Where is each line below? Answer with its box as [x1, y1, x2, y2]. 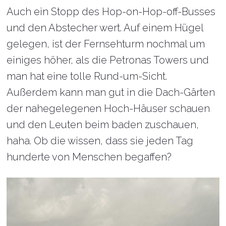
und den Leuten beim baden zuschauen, [7, 119, 199, 131]
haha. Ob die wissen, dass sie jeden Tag [7, 135, 194, 147]
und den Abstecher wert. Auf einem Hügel [7, 22, 204, 34]
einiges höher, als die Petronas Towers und [7, 54, 209, 67]
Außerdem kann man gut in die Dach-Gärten [7, 86, 215, 99]
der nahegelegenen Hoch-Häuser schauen [7, 102, 210, 115]
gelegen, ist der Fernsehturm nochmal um [7, 38, 205, 50]
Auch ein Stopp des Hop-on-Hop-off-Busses [7, 6, 216, 18]
